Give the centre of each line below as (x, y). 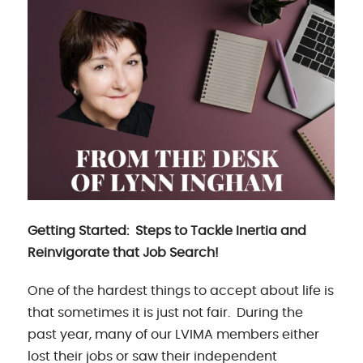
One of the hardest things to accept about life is (181, 290)
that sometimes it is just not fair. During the (166, 312)
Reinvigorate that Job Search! (124, 252)
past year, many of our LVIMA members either (174, 334)
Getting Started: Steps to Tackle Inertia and (167, 231)
